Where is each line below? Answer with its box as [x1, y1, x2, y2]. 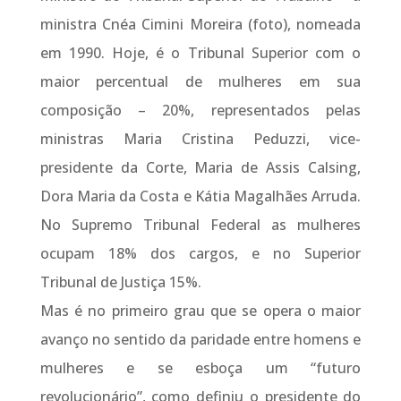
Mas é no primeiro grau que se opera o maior [39, 301, 362, 321]
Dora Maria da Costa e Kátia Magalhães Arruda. [39, 186, 362, 207]
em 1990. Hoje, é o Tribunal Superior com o [39, 43, 362, 64]
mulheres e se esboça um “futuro [39, 358, 362, 379]
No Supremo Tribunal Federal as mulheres [39, 215, 362, 235]
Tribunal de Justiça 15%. [39, 272, 201, 293]
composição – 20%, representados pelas [39, 100, 362, 121]
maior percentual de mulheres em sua [39, 72, 362, 92]
